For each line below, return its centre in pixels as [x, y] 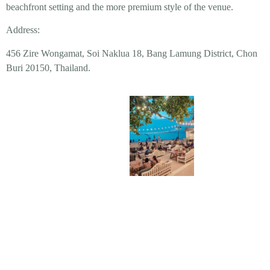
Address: [23, 30]
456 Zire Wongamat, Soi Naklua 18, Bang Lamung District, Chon [132, 53]
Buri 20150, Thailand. [48, 67]
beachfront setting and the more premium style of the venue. [120, 7]
